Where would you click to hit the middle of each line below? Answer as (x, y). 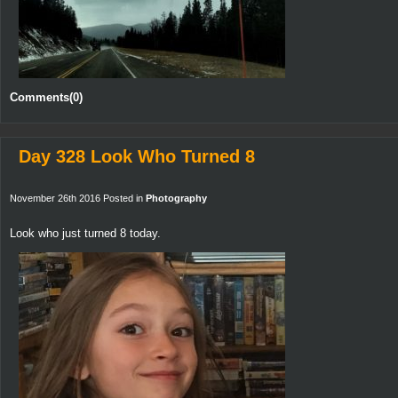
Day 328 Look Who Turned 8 (137, 156)
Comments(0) (46, 97)
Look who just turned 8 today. (85, 233)
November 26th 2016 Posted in (78, 198)
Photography (176, 198)
